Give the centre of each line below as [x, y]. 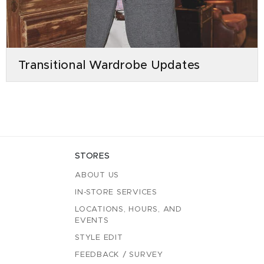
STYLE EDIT [99, 238]
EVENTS [92, 221]
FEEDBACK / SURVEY [119, 255]
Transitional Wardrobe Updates [110, 65]
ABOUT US [97, 175]
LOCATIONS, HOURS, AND [128, 209]
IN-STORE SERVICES [116, 192]
